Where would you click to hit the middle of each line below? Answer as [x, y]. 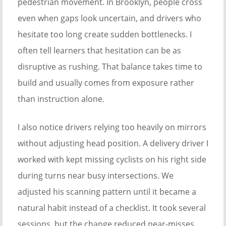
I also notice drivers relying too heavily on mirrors [112, 127]
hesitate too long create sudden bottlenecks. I [105, 35]
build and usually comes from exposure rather [106, 83]
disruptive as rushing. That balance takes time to [110, 67]
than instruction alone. [61, 99]
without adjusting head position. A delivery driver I [113, 144]
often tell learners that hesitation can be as [99, 51]
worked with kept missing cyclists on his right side [112, 160]
